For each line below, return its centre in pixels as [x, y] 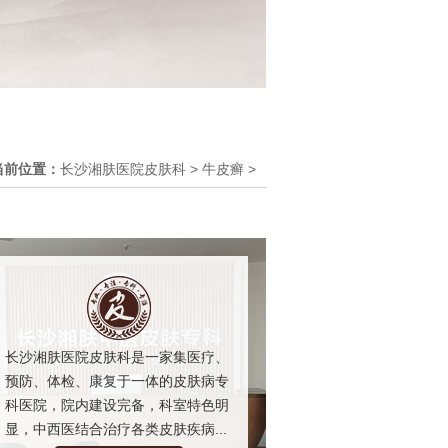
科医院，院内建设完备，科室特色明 [117, 404]
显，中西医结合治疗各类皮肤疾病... [116, 428]
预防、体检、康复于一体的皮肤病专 [117, 380]
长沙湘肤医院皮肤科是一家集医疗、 [117, 356]
